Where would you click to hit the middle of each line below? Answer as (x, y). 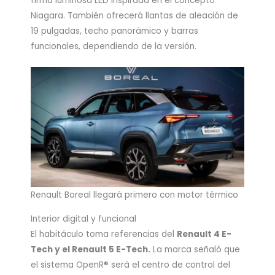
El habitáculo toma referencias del (104, 234)
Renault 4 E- (204, 234)
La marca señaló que (195, 249)
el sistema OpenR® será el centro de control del (130, 265)
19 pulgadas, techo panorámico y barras (114, 31)
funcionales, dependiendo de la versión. (114, 46)
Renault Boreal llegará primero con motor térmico (134, 195)
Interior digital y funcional (83, 219)
